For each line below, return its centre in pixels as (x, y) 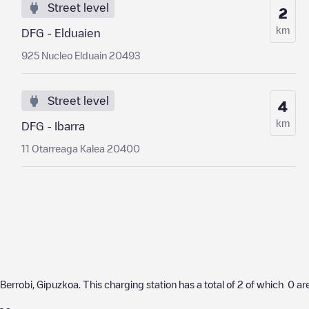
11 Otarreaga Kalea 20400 (80, 148)
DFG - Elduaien (61, 33)
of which (266, 284)
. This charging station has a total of (158, 284)
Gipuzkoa (58, 284)
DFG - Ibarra (53, 126)
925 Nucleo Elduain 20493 (81, 55)
